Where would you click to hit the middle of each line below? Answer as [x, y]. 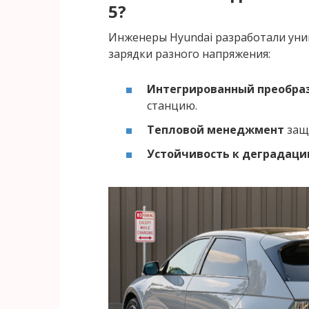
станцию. [172, 106]
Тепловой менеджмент [216, 130]
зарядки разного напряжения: [189, 53]
